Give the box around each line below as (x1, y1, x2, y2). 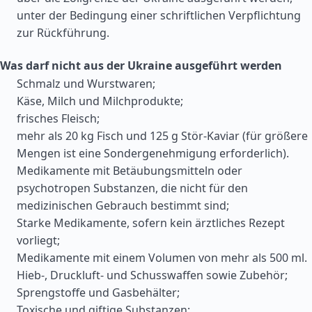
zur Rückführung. (17, 25, 109, 40)
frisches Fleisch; (17, 111, 100, 126)
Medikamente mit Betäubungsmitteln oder (17, 163, 242, 178)
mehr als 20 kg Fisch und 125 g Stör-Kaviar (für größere (17, 128, 308, 143)
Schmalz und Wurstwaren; (17, 76, 155, 91)
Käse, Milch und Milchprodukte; (17, 93, 183, 109)
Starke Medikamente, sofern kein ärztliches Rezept (17, 215, 285, 231)
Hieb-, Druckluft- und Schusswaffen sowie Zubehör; (17, 267, 288, 283)
